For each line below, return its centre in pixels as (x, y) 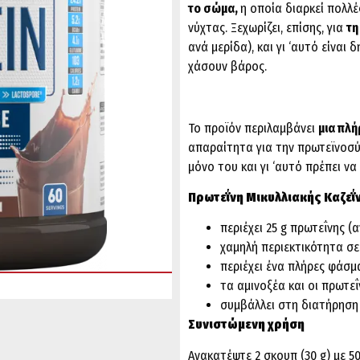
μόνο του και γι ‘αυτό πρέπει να (272, 166)
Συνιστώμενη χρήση (246, 325)
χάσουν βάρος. (227, 66)
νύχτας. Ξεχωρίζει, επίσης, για (267, 27)
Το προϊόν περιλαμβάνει (253, 128)
